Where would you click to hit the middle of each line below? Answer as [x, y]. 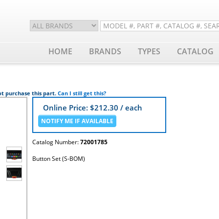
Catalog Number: [56, 142]
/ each [130, 108]
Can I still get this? [82, 93]
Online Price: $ [69, 108]
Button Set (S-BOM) [59, 159]
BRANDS [105, 51]
